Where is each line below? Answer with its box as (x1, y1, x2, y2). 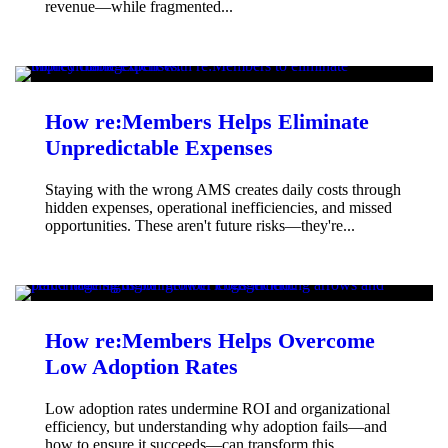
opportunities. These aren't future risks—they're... (45, 217, 355, 235)
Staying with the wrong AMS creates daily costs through (45, 181, 401, 199)
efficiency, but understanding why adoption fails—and (45, 418, 387, 436)
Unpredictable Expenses (45, 135, 273, 161)
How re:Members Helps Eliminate (45, 109, 369, 135)
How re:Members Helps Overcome (45, 328, 375, 354)
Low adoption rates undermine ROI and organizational (45, 400, 390, 418)
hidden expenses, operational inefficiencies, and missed (45, 199, 392, 217)
